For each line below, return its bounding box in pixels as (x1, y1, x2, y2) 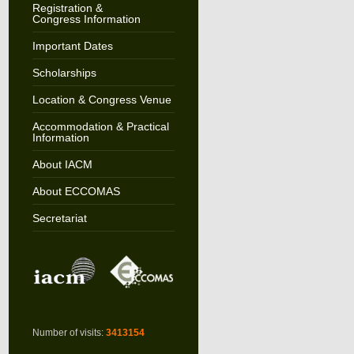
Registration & (32, 2, 103, 14)
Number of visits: (32, 327, 106, 339)
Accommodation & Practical (32, 120, 169, 133)
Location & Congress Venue (32, 93, 171, 106)
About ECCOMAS (32, 185, 120, 198)
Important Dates (32, 40, 113, 52)
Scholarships (32, 66, 96, 79)
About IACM (32, 158, 92, 171)
